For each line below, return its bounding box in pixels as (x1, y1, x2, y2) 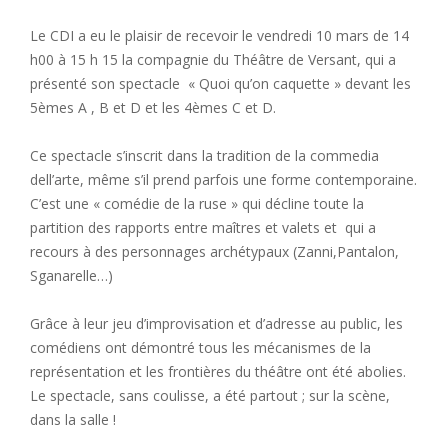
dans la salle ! (30, 410, 116, 430)
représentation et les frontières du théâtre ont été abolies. (30, 362, 406, 382)
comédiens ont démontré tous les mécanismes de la (30, 338, 371, 358)
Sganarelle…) (30, 266, 113, 286)
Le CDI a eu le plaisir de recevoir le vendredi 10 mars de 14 (30, 26, 409, 46)
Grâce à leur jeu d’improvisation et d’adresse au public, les (30, 314, 403, 334)
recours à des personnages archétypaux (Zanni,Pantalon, (30, 242, 399, 262)
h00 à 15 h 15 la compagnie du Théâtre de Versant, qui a (30, 50, 396, 70)
